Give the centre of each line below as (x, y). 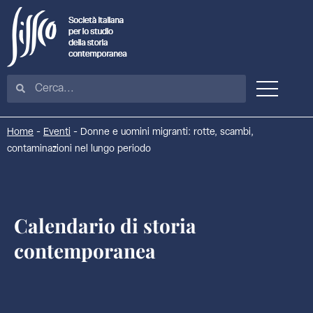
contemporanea (85, 250)
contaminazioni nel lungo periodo (79, 149)
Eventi (57, 132)
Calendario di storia (105, 225)
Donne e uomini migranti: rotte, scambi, (167, 132)
